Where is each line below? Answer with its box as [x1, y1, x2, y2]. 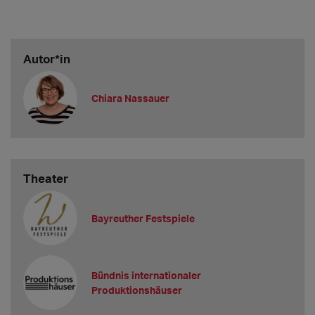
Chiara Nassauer [91, 91, 170, 104]
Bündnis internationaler [91, 269, 202, 282]
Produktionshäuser [91, 284, 183, 297]
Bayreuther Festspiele [91, 212, 195, 224]
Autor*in [22, 51, 70, 66]
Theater [22, 171, 68, 186]
